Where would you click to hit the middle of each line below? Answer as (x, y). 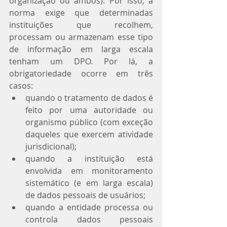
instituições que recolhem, (81, 25)
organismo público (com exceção (89, 122)
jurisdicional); (53, 146)
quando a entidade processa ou (89, 207)
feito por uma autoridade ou (89, 110)
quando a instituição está (89, 158)
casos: (22, 85)
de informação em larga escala (81, 49)
